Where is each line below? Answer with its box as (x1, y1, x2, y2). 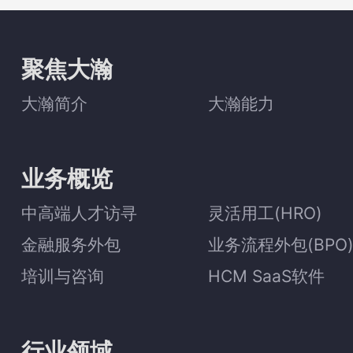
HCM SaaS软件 (207, 266, 325, 286)
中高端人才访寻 (21, 203, 137, 223)
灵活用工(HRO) (207, 203, 322, 223)
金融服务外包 (21, 234, 121, 255)
